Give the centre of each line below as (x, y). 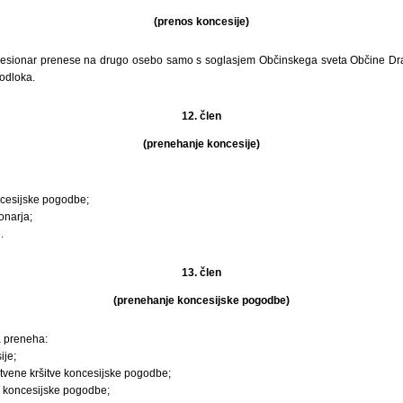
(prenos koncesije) (201, 21)
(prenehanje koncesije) (201, 143)
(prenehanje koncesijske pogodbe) (201, 300)
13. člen (201, 272)
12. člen (201, 116)
